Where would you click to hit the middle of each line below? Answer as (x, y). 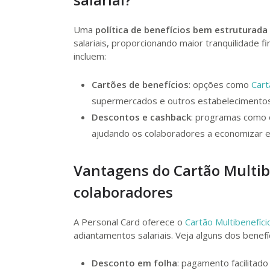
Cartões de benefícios (140, 84)
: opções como (220, 84)
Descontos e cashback (141, 117)
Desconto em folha (134, 263)
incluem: (90, 56)
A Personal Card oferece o (129, 221)
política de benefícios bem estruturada (181, 30)
